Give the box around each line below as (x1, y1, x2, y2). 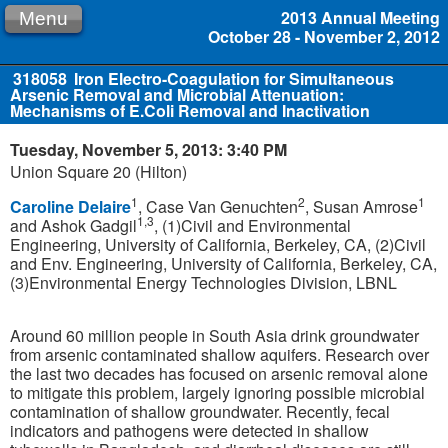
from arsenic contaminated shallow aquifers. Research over (10, 342, 429, 366)
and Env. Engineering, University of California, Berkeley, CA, (10, 252, 437, 276)
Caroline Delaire (10, 195, 131, 219)
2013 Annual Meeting (281, 6, 440, 29)
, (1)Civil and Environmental (154, 214, 351, 238)
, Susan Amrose (305, 195, 418, 219)
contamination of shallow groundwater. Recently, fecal (10, 399, 390, 423)
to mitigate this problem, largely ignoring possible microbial (10, 380, 425, 404)
